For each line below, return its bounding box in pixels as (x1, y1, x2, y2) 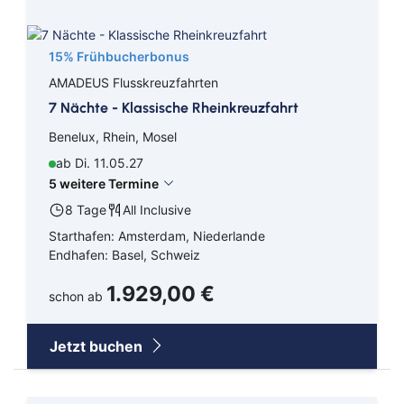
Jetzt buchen (50, 336, 146, 355)
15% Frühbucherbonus (49, 49, 189, 65)
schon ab (49, 288, 106, 304)
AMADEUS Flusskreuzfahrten (49, 75, 218, 91)
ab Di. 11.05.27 (56, 155, 143, 171)
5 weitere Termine (49, 175, 159, 191)
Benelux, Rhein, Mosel (49, 129, 177, 145)
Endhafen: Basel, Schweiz (49, 246, 200, 262)
